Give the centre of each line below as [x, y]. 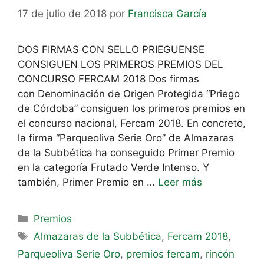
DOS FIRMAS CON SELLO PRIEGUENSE [111, 49]
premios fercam [163, 254]
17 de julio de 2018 [62, 13]
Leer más [180, 182]
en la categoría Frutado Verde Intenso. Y [113, 167]
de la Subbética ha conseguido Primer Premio [126, 152]
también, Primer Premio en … [88, 182]
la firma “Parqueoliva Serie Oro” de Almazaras [126, 138]
